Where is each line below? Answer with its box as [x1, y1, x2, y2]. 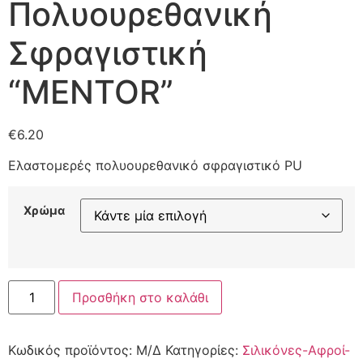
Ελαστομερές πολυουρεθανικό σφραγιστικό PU [8, 157, 302, 173]
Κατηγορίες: [165, 341, 242, 358]
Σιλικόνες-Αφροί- [242, 341, 350, 358]
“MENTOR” [8, 71, 173, 112]
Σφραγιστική [8, 32, 207, 73]
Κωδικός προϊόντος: [8, 341, 136, 358]
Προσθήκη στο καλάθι [72, 288, 209, 305]
